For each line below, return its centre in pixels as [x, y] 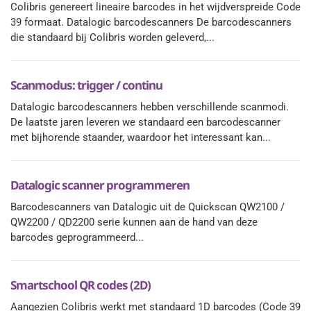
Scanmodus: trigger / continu [86, 85]
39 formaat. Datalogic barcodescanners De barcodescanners [151, 22]
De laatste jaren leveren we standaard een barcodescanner [145, 122]
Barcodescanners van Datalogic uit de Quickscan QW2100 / [148, 207]
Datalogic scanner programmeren [100, 185]
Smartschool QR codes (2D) [81, 285]
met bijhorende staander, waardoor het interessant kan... [141, 137]
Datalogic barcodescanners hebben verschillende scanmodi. [150, 107]
